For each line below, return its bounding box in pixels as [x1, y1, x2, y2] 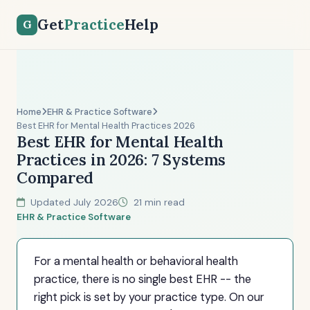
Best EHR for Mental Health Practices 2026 [17, 120, 195, 131]
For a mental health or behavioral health [34, 254, 238, 268]
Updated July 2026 [28, 197, 118, 208]
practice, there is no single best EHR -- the [34, 272, 251, 286]
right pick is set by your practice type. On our [34, 290, 264, 304]
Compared [17, 167, 94, 188]
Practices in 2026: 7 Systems [17, 149, 226, 170]
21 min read [131, 197, 185, 208]
